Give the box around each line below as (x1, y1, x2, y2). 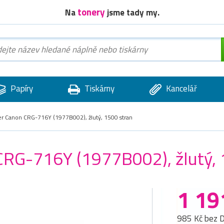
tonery (77, 4, 105, 19)
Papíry (8, 82, 33, 95)
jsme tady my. (104, 5, 159, 19)
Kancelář (163, 82, 197, 95)
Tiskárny (82, 82, 114, 95)
